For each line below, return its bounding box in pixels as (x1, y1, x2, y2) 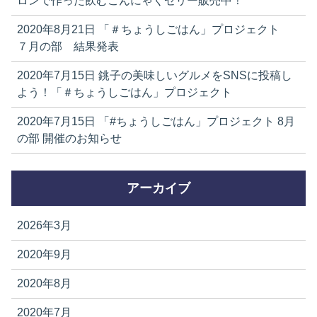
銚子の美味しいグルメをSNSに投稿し (96, 69, 292, 81)
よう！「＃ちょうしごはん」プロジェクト (17, 86, 232, 98)
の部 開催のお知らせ (17, 132, 122, 144)
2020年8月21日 (17, 23, 96, 35)
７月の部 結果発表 (17, 40, 119, 52)
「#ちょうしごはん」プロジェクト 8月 (96, 115, 295, 127)
